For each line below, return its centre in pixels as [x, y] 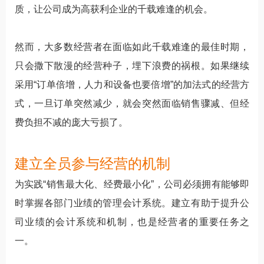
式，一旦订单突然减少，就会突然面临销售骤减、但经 [132, 103]
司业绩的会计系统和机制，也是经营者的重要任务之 [132, 222]
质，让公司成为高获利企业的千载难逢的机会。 [114, 9]
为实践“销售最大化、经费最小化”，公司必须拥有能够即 [132, 184]
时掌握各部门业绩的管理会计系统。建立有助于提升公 [132, 203]
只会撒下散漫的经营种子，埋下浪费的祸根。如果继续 [132, 65]
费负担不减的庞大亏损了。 [71, 122]
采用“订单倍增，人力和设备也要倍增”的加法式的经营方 [132, 84]
